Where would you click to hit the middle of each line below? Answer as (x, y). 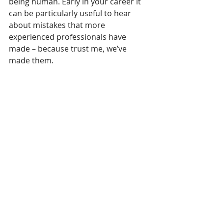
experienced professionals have (69, 37)
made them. (31, 60)
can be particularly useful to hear (71, 13)
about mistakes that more (58, 25)
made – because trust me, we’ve (69, 49)
